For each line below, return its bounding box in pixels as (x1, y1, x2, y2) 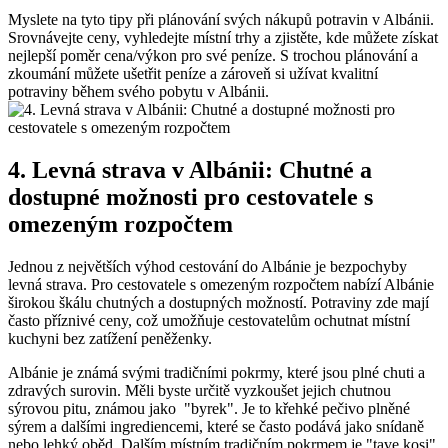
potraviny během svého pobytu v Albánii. (8, 83, 269, 101)
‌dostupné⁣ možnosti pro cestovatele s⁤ (8, 184, 373, 211)
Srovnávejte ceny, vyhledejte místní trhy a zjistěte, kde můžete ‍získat (8, 29, 438, 47)
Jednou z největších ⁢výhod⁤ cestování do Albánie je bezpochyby (8, 258, 407, 276)
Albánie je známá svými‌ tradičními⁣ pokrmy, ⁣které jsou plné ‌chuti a (8, 364, 425, 382)
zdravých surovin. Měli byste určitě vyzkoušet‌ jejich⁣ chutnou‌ (8, 382, 391, 400)
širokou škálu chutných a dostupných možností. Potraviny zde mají (8, 294, 429, 312)
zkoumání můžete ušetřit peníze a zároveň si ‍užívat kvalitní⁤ (8, 65, 378, 83)
